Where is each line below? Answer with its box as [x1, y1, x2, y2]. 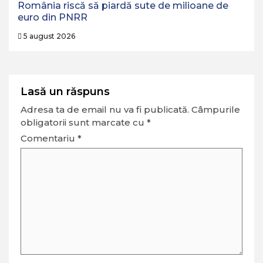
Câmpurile [191, 104, 240, 116]
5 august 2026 [22, 32, 75, 41]
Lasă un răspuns [21, 85, 110, 99]
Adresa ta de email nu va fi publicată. [21, 104, 189, 116]
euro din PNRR [18, 12, 87, 23]
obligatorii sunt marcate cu [21, 117, 147, 129]
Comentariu [21, 133, 77, 144]
